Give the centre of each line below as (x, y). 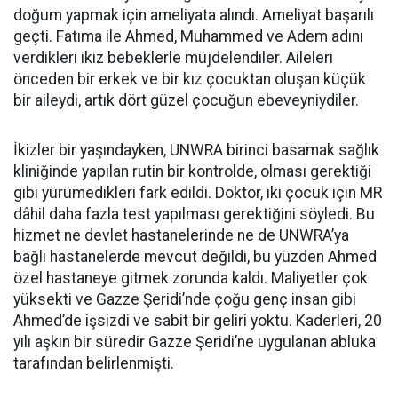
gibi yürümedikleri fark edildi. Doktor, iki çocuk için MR (198, 193)
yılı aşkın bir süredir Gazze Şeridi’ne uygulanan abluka (195, 342)
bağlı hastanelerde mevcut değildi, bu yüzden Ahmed (195, 257)
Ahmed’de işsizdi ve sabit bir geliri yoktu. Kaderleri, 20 (198, 321)
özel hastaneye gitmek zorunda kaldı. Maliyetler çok (191, 279)
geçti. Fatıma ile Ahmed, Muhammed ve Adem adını (188, 37)
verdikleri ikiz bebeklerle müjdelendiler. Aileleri (173, 58)
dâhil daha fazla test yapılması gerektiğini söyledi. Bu (194, 215)
